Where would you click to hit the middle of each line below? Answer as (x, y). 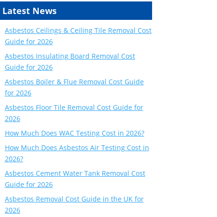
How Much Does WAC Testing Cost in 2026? (74, 133)
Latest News (29, 10)
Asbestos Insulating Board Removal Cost (70, 56)
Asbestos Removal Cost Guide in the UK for (74, 199)
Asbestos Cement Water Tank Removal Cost (75, 173)
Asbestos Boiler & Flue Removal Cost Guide (74, 81)
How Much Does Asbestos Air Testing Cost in (77, 147)
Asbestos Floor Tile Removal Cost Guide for (74, 107)
